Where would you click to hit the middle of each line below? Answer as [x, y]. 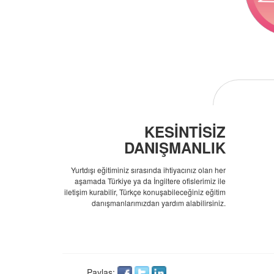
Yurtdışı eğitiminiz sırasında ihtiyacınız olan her [148, 170]
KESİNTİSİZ [185, 131]
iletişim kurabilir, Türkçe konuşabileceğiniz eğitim [145, 192]
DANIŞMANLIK [175, 147]
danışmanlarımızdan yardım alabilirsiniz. [158, 203]
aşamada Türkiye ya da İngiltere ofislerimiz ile [150, 181]
